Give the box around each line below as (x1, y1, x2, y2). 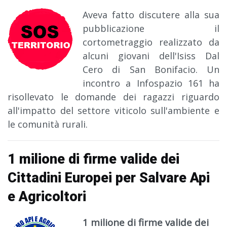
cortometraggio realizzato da (83, 36, 219, 49)
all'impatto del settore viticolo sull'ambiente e (8, 104, 219, 117)
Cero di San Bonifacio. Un (83, 63, 219, 76)
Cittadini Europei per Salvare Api (8, 170, 210, 186)
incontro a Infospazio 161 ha (83, 77, 219, 90)
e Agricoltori (8, 188, 86, 205)
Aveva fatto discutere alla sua (83, 9, 219, 21)
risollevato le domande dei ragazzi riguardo (8, 91, 219, 103)
